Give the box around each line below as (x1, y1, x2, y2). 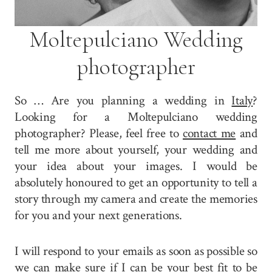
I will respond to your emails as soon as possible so (15, 242, 257, 259)
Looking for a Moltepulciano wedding (15, 108, 257, 125)
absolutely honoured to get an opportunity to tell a (15, 174, 257, 191)
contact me (182, 124, 236, 141)
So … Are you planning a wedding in (15, 92, 232, 109)
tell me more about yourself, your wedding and (15, 141, 257, 158)
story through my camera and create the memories (15, 190, 257, 207)
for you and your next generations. (15, 206, 182, 223)
